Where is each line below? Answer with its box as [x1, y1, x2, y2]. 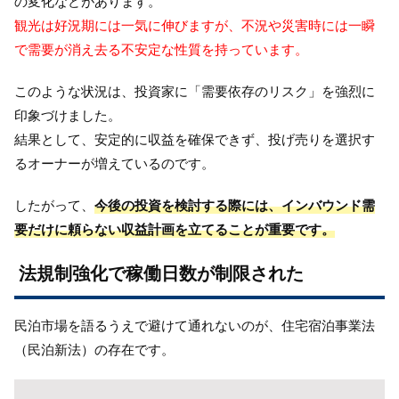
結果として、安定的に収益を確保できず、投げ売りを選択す [14, 130, 375, 148]
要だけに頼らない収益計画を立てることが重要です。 [14, 220, 335, 238]
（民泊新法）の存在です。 [14, 340, 175, 358]
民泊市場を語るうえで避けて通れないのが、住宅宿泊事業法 [14, 316, 375, 334]
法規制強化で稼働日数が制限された [19, 262, 304, 284]
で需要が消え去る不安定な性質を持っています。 [14, 40, 308, 58]
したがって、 [14, 196, 94, 214]
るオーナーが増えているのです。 [14, 154, 215, 172]
